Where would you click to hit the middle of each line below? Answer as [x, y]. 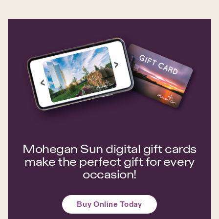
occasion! [109, 174]
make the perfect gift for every [109, 161]
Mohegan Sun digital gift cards [109, 149]
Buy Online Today [109, 204]
